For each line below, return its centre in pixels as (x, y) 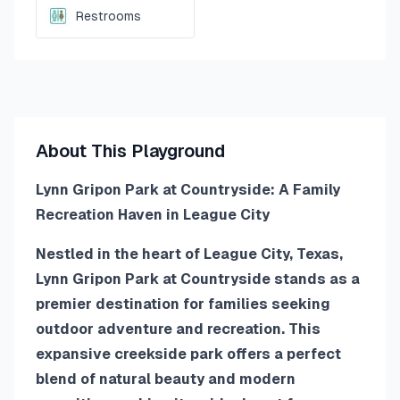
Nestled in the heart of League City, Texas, (189, 254)
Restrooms (108, 16)
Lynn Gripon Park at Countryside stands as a (198, 279)
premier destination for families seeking (183, 304)
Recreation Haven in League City (153, 215)
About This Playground (130, 151)
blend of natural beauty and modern (166, 379)
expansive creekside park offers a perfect (188, 354)
